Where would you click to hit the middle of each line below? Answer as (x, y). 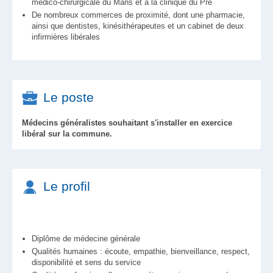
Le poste (69, 97)
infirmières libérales (66, 37)
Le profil (67, 186)
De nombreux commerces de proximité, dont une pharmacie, (138, 15)
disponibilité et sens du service (86, 262)
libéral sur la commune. (67, 134)
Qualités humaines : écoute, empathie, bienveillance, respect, (141, 251)
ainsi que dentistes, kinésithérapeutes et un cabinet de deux (138, 26)
